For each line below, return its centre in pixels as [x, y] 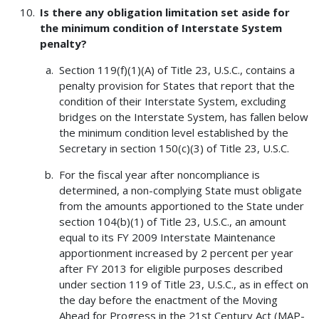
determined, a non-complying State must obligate [180, 190]
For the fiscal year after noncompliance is [159, 175]
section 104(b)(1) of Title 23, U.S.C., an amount [172, 222]
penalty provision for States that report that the [177, 86]
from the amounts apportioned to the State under [181, 206]
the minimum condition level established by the [173, 133]
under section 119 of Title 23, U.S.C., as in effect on [183, 284]
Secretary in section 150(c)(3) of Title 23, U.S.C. [174, 148]
